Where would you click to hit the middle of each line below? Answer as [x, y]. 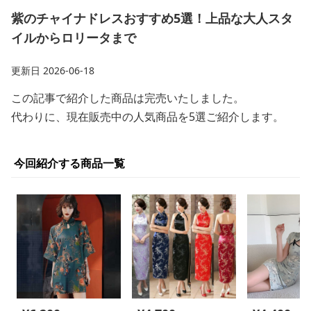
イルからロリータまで [74, 37]
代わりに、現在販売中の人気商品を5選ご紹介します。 [148, 117]
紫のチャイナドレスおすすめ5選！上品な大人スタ [152, 18]
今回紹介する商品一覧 [69, 163]
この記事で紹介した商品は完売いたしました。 [128, 98]
